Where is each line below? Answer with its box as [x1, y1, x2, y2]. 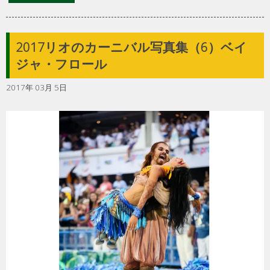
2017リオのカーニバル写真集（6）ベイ [16, 39, 247, 56]
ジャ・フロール [16, 55, 107, 73]
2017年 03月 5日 [6, 82, 67, 93]
